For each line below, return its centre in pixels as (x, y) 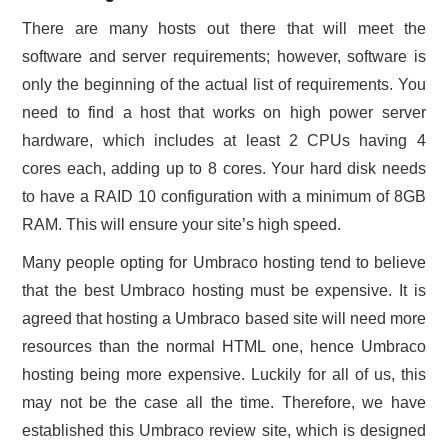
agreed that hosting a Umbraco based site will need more (224, 319)
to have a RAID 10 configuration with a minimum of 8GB (224, 197)
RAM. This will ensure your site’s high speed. (182, 225)
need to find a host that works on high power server (224, 113)
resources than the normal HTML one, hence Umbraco (224, 347)
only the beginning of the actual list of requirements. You (224, 85)
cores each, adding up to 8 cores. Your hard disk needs (224, 169)
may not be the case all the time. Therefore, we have (224, 403)
